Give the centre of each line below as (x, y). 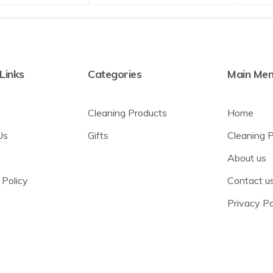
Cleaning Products (128, 113)
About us (247, 158)
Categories (115, 74)
